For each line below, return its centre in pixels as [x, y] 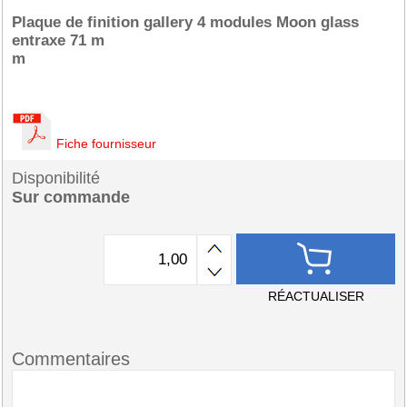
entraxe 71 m [58, 40]
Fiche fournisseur [106, 144]
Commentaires [71, 359]
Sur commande [71, 197]
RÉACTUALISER [316, 296]
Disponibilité [56, 178]
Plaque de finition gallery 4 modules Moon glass [185, 22]
